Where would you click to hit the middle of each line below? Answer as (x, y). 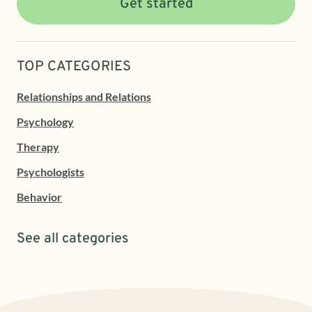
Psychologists (50, 171)
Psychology (45, 121)
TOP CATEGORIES (74, 67)
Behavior (39, 196)
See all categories (73, 239)
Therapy (38, 146)
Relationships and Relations (84, 96)
